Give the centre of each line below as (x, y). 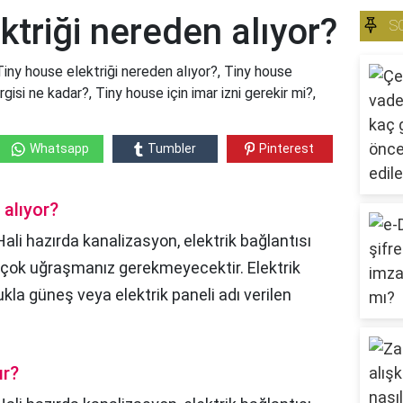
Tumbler (171, 149)
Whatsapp (59, 149)
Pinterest (287, 149)
